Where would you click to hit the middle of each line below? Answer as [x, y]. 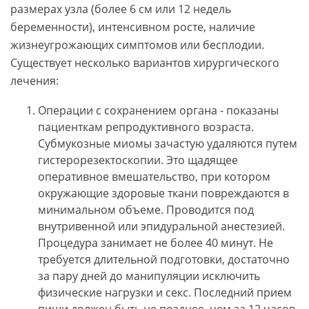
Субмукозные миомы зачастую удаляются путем [168, 144]
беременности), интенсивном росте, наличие [133, 27]
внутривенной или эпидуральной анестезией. [161, 227]
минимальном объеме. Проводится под [146, 210]
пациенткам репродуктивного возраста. [146, 127]
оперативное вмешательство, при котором [154, 177]
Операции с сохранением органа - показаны [158, 111]
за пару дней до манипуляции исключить [149, 276]
